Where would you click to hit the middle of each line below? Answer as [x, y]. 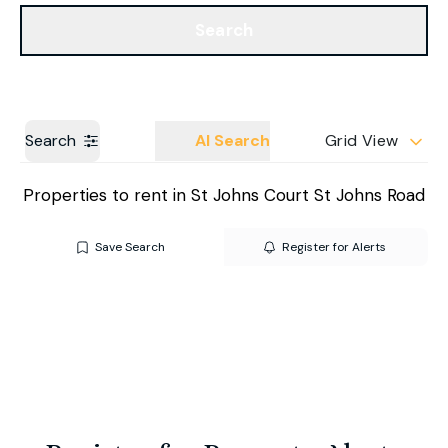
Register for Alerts [333, 247]
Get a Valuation [369, 19]
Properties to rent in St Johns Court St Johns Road [224, 195]
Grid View [362, 140]
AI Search [232, 140]
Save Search [129, 247]
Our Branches [68, 19]
